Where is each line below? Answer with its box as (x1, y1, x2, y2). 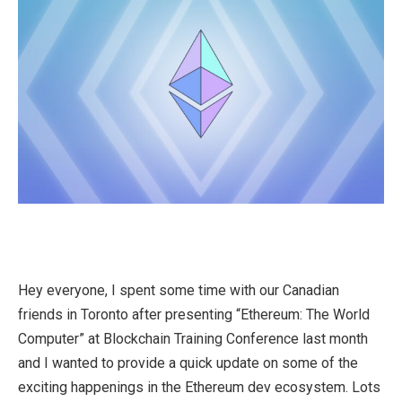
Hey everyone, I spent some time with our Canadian (18, 282, 339, 300)
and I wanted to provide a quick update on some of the (18, 354, 358, 372)
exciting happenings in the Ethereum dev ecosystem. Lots (18, 379, 380, 397)
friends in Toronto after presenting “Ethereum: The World (18, 306, 370, 324)
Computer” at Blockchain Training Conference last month (18, 330, 368, 348)
